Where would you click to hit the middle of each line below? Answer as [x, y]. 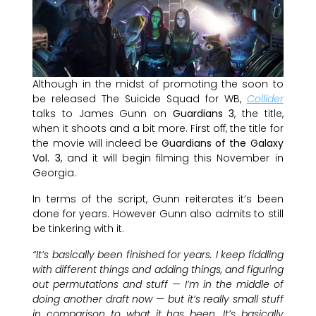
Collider [265, 98]
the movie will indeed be [97, 143]
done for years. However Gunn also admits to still [158, 213]
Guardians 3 [203, 113]
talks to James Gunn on [103, 113]
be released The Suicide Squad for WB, [140, 98]
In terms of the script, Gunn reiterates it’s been [158, 199]
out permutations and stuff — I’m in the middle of [158, 284]
